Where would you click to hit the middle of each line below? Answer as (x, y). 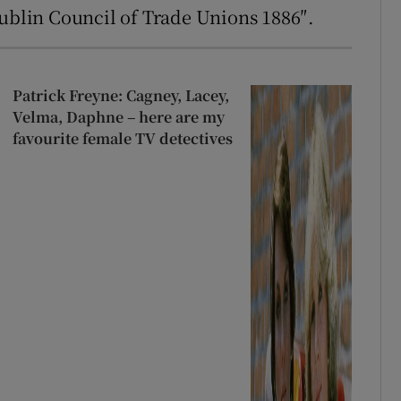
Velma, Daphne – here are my (118, 116)
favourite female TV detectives (122, 138)
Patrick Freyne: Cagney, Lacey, (120, 95)
